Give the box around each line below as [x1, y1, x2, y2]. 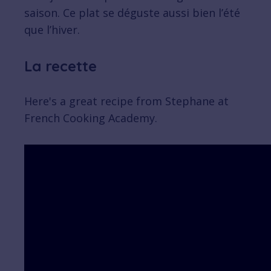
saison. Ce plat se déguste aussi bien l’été [24, 5, 240, 20]
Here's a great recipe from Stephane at [24, 93, 229, 108]
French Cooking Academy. [24, 110, 157, 125]
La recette [24, 56, 97, 75]
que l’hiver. [24, 22, 80, 37]
